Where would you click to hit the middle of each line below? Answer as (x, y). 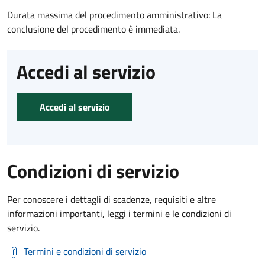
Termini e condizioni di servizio (85, 251)
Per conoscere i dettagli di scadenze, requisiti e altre (112, 199)
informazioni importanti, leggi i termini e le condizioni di (119, 213)
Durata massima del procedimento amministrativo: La (114, 14)
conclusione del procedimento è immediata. (93, 29)
